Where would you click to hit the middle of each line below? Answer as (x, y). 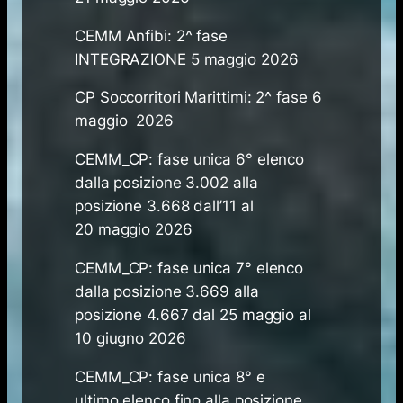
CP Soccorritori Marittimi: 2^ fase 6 (198, 98)
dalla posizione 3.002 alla (166, 183)
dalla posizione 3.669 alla (167, 292)
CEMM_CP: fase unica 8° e (170, 376)
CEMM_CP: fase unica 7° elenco (189, 269)
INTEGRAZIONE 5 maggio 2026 (187, 59)
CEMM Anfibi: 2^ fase (152, 36)
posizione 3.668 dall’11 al (164, 206)
